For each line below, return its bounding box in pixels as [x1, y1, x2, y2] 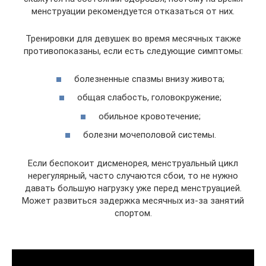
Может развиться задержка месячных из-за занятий [22, 195, 244, 206]
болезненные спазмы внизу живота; [74, 73, 224, 84]
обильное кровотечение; [98, 110, 201, 122]
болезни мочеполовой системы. [83, 129, 216, 140]
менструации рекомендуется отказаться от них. [31, 6, 235, 17]
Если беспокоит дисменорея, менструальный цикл [28, 158, 238, 169]
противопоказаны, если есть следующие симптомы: [23, 46, 243, 56]
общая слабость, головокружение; [77, 92, 221, 103]
